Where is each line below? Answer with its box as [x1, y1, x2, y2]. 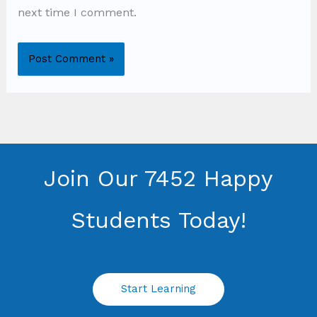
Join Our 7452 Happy [44, 164, 273, 192]
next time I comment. [17, 5, 137, 19]
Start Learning [121, 282, 196, 295]
